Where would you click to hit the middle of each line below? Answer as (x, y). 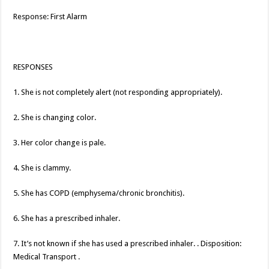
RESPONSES (33, 67)
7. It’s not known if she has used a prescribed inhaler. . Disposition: (128, 244)
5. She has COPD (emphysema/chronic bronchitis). (99, 193)
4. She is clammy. (42, 168)
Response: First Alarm (50, 17)
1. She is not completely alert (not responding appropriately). (118, 92)
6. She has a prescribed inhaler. (67, 219)
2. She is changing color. (55, 118)
